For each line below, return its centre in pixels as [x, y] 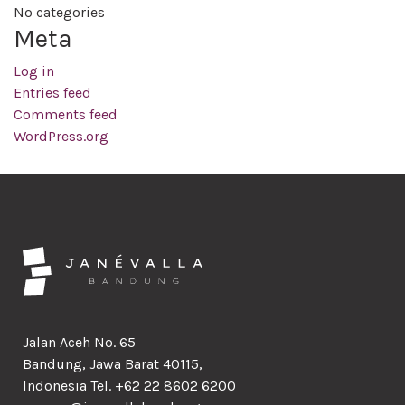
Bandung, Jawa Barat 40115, [113, 364]
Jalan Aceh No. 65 [79, 343]
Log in [34, 71]
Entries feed [52, 93]
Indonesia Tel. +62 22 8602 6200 [129, 386]
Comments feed [66, 114]
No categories [59, 12]
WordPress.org [61, 136]
